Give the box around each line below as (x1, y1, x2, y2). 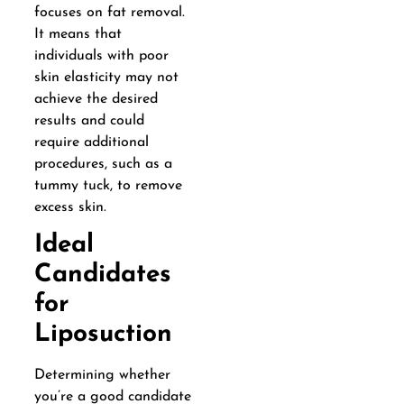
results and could (33, 114, 144, 129)
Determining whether (33, 368, 170, 383)
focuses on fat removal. (33, 5, 185, 21)
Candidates (33, 262, 171, 289)
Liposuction (33, 322, 172, 348)
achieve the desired (33, 92, 158, 107)
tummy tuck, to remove (33, 179, 182, 194)
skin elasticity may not (33, 70, 179, 86)
